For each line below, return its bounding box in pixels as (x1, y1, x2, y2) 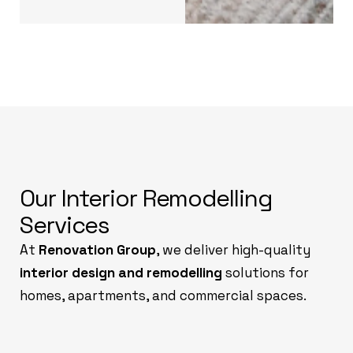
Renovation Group (39, 241, 156, 258)
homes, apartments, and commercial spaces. (20, 287, 307, 304)
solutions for (222, 264, 309, 281)
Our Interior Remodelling (20, 183, 273, 214)
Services (20, 210, 110, 240)
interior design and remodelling (20, 264, 222, 281)
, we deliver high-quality (156, 241, 310, 258)
